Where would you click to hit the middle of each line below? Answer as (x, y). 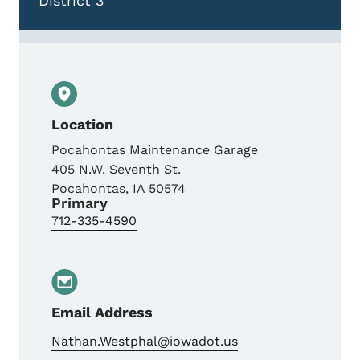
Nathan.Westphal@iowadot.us (145, 342)
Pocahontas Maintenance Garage (155, 150)
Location (82, 125)
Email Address (102, 313)
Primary (80, 203)
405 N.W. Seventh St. (116, 170)
